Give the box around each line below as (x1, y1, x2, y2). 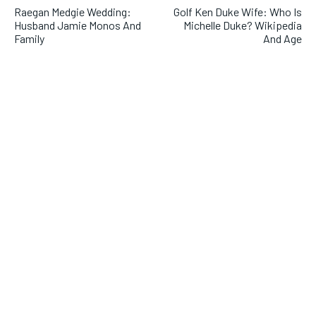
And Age (262, 31, 302, 45)
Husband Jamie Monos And (14, 18, 141, 32)
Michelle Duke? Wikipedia (183, 18, 302, 32)
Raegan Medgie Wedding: (14, 4, 131, 18)
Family (14, 31, 44, 45)
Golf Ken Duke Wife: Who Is (173, 4, 302, 18)
